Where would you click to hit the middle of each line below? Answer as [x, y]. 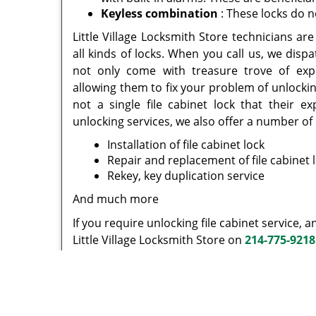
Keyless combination [159, 13]
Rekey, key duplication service [186, 176]
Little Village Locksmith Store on [159, 240]
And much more [116, 199]
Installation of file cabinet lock [186, 145]
